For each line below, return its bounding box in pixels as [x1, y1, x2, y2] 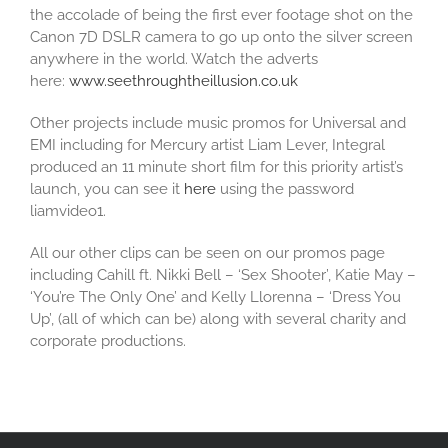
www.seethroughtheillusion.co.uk [69, 72, 298, 91]
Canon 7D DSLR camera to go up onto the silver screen [30, 28, 413, 47]
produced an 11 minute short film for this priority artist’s [30, 158, 403, 177]
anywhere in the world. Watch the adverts [30, 50, 318, 69]
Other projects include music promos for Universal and [30, 114, 406, 133]
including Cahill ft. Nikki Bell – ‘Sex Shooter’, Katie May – [30, 266, 416, 285]
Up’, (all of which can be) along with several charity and [30, 310, 406, 329]
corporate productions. [30, 332, 186, 351]
